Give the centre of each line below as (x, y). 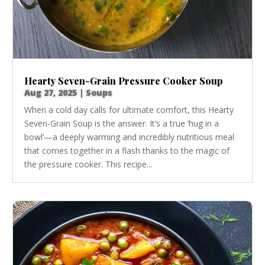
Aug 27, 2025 (51, 92)
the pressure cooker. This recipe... (88, 164)
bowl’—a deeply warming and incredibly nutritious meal (130, 137)
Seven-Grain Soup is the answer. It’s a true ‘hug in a (122, 123)
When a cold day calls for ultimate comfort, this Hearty (129, 109)
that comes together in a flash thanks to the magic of (127, 150)
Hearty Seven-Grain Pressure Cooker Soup (124, 80)
